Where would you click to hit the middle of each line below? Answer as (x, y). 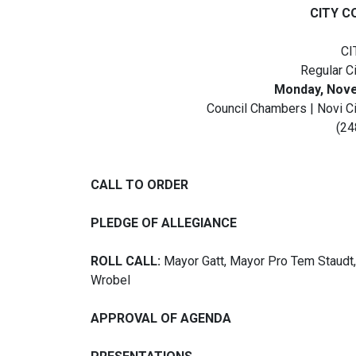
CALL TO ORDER (139, 185)
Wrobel (110, 280)
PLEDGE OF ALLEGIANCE (164, 223)
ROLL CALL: (127, 261)
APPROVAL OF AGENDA (161, 318)
